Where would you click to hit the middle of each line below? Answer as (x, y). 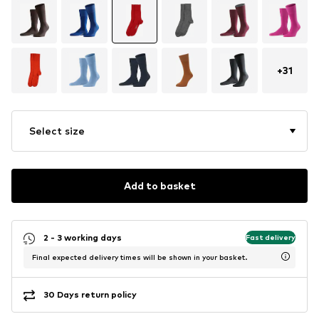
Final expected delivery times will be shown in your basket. (140, 257)
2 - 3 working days (83, 238)
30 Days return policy (90, 295)
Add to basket (159, 186)
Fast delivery (271, 237)
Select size (57, 130)
